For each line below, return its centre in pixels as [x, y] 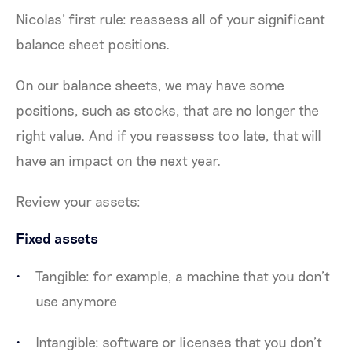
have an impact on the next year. [120, 161]
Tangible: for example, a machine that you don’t [183, 276]
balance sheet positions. [95, 44]
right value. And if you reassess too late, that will [169, 136]
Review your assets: [78, 202]
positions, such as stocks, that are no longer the [167, 110]
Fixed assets [57, 238]
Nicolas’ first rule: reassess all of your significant [170, 19]
